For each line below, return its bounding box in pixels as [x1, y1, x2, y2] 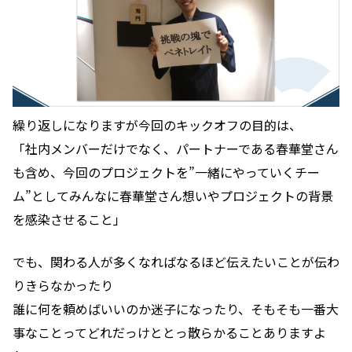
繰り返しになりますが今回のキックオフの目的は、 [13, 115, 302, 134]
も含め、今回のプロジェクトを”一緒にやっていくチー [13, 162, 320, 181]
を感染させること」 [13, 209, 126, 229]
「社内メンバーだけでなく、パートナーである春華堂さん [13, 138, 339, 158]
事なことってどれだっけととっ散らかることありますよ [13, 322, 326, 342]
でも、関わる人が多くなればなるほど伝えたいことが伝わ [13, 251, 339, 271]
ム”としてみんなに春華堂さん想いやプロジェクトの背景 [13, 185, 333, 205]
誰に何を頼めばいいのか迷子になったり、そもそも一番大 [13, 299, 339, 318]
